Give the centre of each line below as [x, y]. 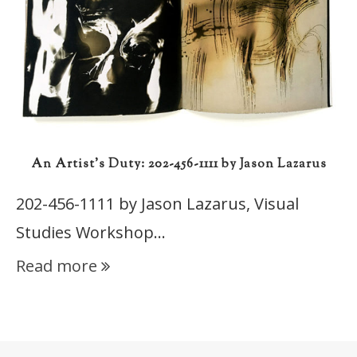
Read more [57, 266]
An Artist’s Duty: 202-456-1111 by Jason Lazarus [178, 165]
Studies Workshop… [91, 233]
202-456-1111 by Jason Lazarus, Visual [157, 204]
